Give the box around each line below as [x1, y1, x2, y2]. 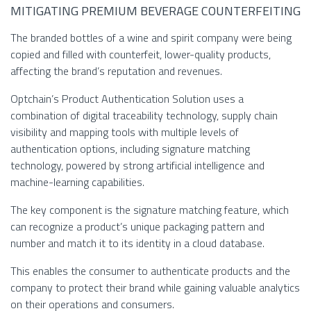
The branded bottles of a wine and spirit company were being [10, 29, 292, 47]
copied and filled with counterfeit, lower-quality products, [10, 46, 271, 63]
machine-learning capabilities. [10, 174, 144, 191]
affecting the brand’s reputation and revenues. [10, 62, 222, 80]
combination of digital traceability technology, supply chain [10, 107, 278, 124]
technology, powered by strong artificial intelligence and [10, 157, 264, 174]
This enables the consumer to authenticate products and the [10, 262, 290, 280]
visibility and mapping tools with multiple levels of [10, 124, 239, 141]
